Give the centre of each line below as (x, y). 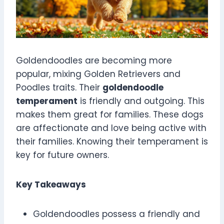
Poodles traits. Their (59, 88)
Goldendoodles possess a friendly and (116, 214)
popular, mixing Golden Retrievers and (98, 74)
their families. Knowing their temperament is (112, 142)
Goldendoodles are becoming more (94, 61)
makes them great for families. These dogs (110, 115)
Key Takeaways (51, 185)
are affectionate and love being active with (111, 128)
